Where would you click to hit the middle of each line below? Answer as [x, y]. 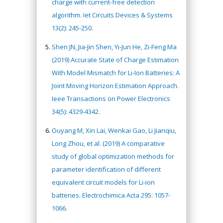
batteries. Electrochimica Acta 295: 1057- [111, 195]
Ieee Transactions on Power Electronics [111, 98]
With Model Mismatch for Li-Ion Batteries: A [116, 72]
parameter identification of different [106, 169]
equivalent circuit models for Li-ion [103, 182]
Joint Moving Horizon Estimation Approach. [115, 85]
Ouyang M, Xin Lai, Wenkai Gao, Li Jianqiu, [114, 130]
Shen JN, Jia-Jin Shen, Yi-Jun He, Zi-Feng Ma [114, 47]
